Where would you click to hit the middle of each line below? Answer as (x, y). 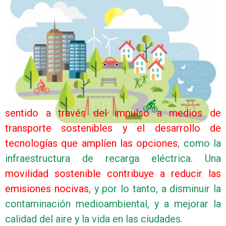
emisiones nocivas (47, 188)
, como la (200, 143)
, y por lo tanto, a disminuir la (155, 188)
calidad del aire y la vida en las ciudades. (94, 219)
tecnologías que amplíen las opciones (92, 143)
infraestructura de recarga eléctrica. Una (113, 158)
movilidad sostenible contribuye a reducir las (113, 173)
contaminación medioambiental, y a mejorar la (113, 204)
